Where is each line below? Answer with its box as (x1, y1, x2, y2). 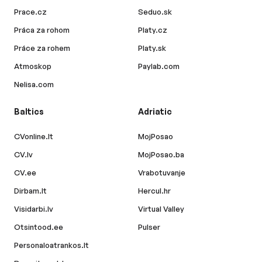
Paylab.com (138, 61, 180, 71)
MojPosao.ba (138, 150, 184, 160)
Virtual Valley (138, 204, 184, 214)
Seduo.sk (138, 7, 172, 17)
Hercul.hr (138, 186, 171, 196)
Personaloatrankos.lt (14, 240, 89, 250)
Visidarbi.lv (14, 204, 53, 214)
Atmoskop (14, 61, 51, 71)
